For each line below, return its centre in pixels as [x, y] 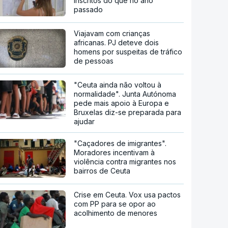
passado [89, 10]
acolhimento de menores [116, 213]
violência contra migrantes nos [125, 162]
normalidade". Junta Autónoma [125, 94]
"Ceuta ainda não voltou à [118, 85]
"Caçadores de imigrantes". [120, 144]
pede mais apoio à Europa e [122, 103]
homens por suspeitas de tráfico [128, 52]
